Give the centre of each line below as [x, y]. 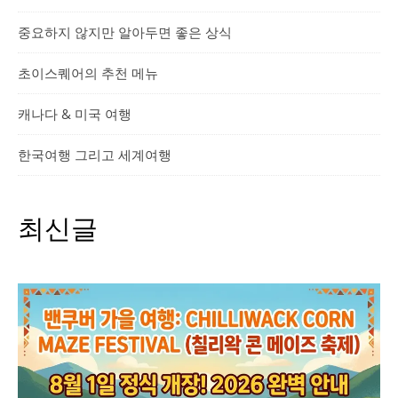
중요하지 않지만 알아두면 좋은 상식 [125, 32]
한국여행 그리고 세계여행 [95, 155]
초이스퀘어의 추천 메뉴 [88, 73]
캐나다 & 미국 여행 [75, 114]
